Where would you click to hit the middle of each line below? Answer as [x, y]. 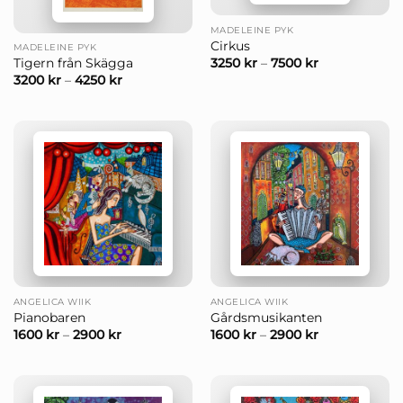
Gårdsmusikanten [266, 318]
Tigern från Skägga [73, 63]
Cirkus [230, 46]
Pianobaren [49, 318]
